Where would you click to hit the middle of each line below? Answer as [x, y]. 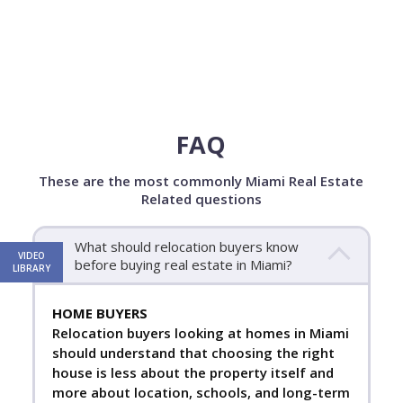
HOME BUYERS [99, 313]
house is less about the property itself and [193, 373]
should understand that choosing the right [193, 353]
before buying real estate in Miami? [183, 265]
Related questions [201, 199]
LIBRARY [31, 269]
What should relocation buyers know [186, 247]
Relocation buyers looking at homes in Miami [200, 333]
